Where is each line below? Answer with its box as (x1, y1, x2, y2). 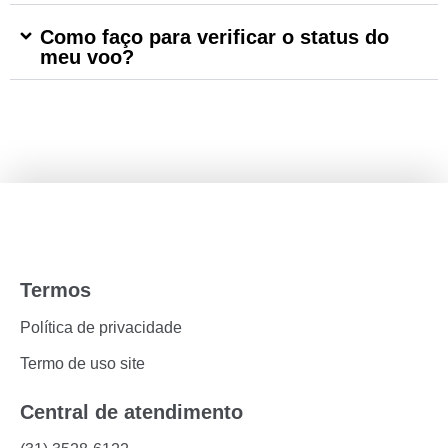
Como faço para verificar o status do (40, 26, 389, 48)
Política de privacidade (20, 319, 182, 336)
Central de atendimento (20, 401, 243, 423)
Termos (20, 279, 91, 301)
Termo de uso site (20, 355, 145, 372)
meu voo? (40, 46, 134, 68)
